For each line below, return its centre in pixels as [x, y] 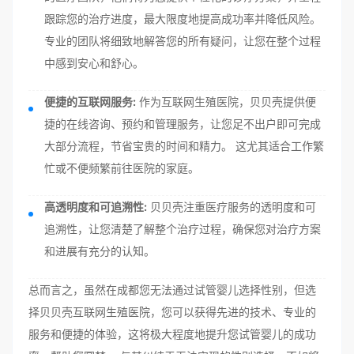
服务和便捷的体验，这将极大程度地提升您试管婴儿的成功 [172, 334]
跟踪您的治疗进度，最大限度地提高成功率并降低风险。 [183, 19]
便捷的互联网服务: [90, 102]
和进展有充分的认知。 [100, 251]
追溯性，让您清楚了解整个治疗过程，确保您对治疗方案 [183, 229]
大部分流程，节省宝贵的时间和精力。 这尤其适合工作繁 [184, 146]
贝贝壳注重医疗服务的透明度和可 [232, 207]
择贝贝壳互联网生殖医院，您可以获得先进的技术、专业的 [172, 312]
